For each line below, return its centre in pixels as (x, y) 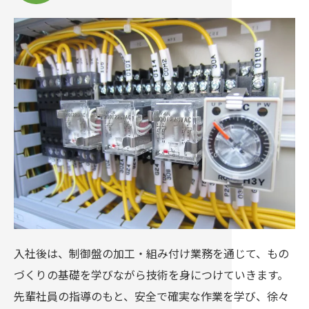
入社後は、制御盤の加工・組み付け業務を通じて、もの (151, 253)
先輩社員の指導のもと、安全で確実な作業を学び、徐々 (151, 296)
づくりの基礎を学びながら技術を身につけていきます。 (151, 275)
